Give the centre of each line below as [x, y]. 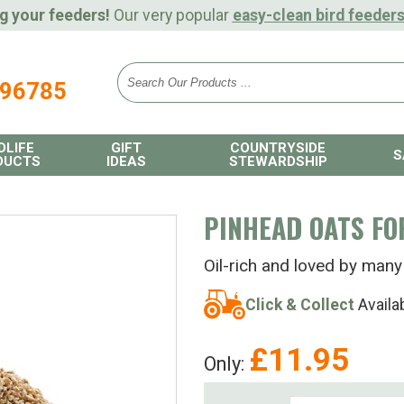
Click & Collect [300, 304]
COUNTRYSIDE [278, 148]
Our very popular [171, 15]
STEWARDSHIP [278, 162]
